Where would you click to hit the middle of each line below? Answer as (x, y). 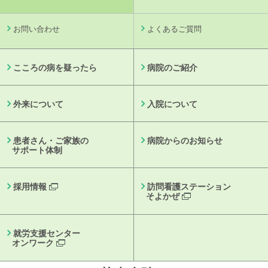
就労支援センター (47, 233)
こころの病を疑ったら (55, 68)
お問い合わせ (36, 29)
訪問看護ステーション (189, 187)
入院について (172, 104)
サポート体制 (37, 150)
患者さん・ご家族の (51, 141)
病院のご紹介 (172, 68)
